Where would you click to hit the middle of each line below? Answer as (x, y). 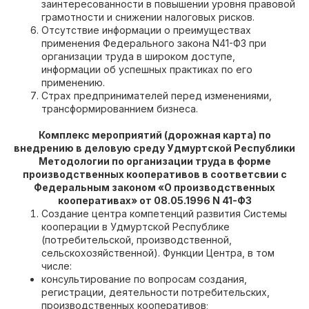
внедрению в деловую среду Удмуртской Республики (154, 148)
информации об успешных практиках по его (147, 69)
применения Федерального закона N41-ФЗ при (154, 43)
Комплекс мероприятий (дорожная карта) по (154, 135)
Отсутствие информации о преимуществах (146, 30)
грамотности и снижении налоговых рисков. (148, 17)
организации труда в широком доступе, (138, 56)
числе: (57, 266)
